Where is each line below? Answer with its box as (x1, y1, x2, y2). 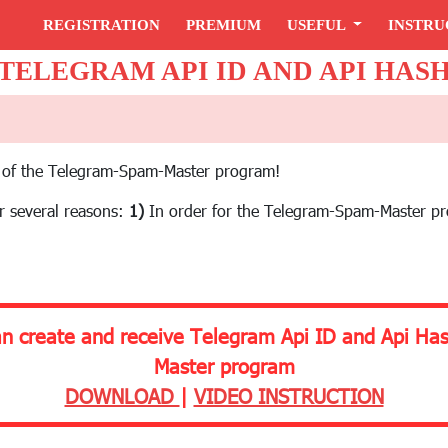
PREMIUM (186, 17, 262, 33)
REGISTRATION (43, 17, 161, 33)
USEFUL (287, 17, 350, 33)
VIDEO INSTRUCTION (193, 382, 384, 408)
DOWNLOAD (64, 382, 180, 408)
